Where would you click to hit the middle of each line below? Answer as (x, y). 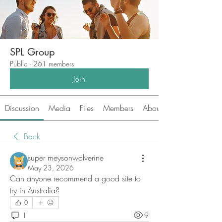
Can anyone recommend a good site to (75, 178)
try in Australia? (35, 190)
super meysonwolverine (66, 158)
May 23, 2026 (51, 168)
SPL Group (32, 52)
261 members (54, 64)
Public (19, 64)
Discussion (22, 108)
